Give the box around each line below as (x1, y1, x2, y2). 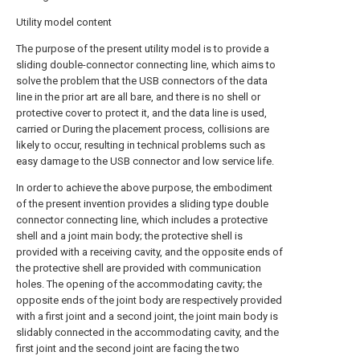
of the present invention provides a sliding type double (16, 197, 268, 210)
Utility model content (16, 15, 112, 28)
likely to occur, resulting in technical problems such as (16, 138, 265, 151)
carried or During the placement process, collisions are (16, 122, 269, 135)
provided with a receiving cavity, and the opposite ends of (16, 245, 283, 258)
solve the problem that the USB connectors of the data (16, 74, 268, 87)
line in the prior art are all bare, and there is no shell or (16, 90, 260, 103)
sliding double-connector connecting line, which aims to (16, 58, 276, 71)
